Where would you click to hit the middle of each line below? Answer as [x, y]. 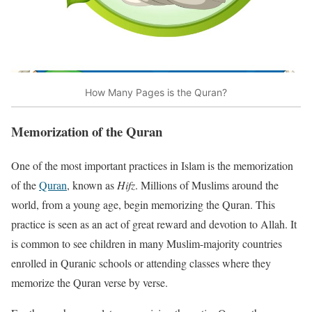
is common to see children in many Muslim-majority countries [147, 243]
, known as [92, 185]
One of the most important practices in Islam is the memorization [152, 165]
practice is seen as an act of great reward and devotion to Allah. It [154, 224]
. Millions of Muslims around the [207, 185]
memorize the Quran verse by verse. [89, 282]
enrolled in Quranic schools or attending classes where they [141, 263]
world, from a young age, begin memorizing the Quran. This [143, 204]
